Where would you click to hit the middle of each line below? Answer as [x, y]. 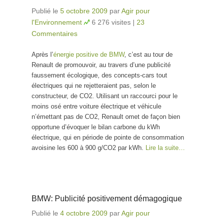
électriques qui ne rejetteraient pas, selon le [94, 85]
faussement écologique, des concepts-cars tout [99, 75]
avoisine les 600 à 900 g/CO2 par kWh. [89, 147]
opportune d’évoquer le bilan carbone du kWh [96, 127]
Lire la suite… [165, 147]
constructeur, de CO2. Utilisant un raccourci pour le [105, 96]
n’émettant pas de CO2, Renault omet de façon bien [106, 116]
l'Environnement [57, 22]
